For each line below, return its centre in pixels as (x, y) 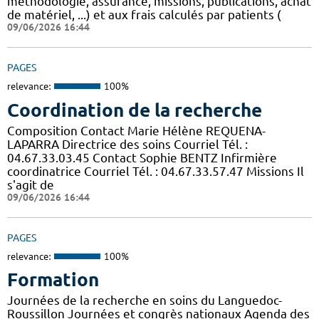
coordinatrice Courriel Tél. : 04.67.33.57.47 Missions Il (156, 171)
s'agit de (31, 184)
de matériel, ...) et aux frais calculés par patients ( (144, 15)
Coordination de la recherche (135, 110)
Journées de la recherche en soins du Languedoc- (145, 300)
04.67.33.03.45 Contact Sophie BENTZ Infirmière (142, 157)
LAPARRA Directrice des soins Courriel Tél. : (127, 144)
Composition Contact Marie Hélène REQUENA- (136, 130)
